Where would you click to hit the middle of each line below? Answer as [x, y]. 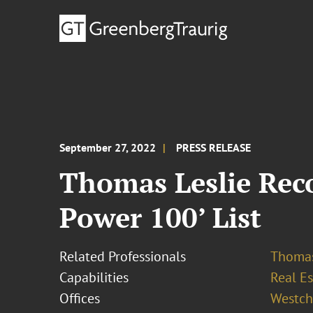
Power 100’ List [161, 217]
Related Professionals [123, 256]
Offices [80, 298]
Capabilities [94, 277]
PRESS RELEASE [214, 147]
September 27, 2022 [108, 147]
